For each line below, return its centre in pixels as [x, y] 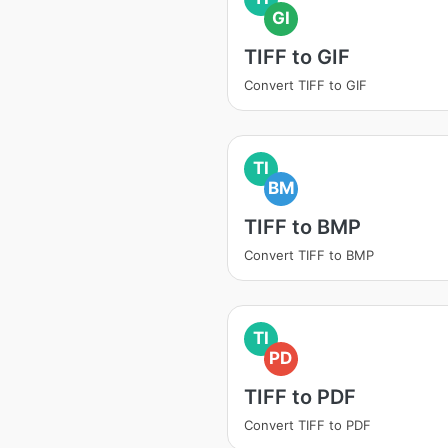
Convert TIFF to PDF [307, 425]
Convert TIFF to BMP [309, 255]
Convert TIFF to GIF [305, 85]
